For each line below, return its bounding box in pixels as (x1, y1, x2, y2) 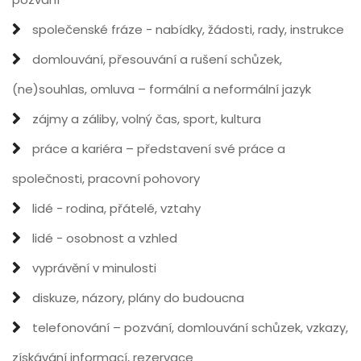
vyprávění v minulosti (29, 259, 156, 276)
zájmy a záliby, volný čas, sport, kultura (29, 110, 261, 127)
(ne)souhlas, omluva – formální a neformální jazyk (12, 81, 311, 98)
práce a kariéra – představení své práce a (29, 140, 285, 157)
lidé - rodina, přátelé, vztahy (29, 200, 201, 217)
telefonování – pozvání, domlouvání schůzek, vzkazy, (29, 319, 348, 336)
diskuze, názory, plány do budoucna (29, 289, 244, 306)
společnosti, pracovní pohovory (12, 170, 200, 187)
